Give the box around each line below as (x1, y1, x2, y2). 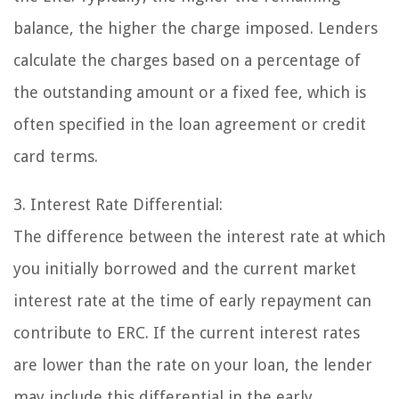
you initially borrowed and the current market (13, 258, 356, 278)
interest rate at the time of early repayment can (13, 290, 371, 310)
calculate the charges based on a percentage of (13, 50, 361, 69)
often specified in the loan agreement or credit (13, 114, 366, 134)
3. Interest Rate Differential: (13, 194, 223, 214)
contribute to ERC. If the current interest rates (13, 322, 360, 342)
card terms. (13, 146, 98, 166)
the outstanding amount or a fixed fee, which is (13, 82, 366, 102)
